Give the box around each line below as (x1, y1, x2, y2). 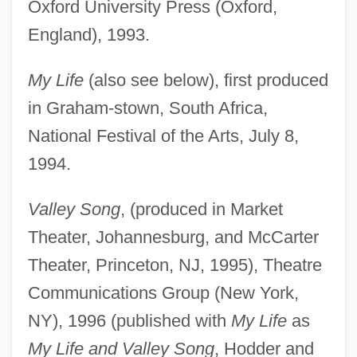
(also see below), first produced (83, 69, 328, 90)
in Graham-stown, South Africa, (27, 97, 268, 118)
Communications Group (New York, (27, 282, 299, 303)
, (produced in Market (120, 198, 283, 219)
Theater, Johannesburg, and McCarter (27, 226, 319, 247)
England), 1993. (27, 24, 150, 45)
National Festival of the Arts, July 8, (27, 125, 299, 146)
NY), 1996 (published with (27, 310, 231, 331)
